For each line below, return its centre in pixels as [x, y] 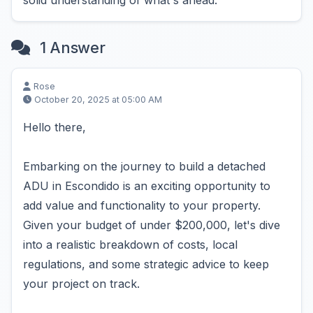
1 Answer [70, 48]
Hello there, [54, 127]
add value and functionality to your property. [142, 205]
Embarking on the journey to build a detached [144, 166]
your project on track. [81, 284]
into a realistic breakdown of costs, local [130, 245]
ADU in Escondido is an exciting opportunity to [147, 186]
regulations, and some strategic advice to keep [146, 264]
